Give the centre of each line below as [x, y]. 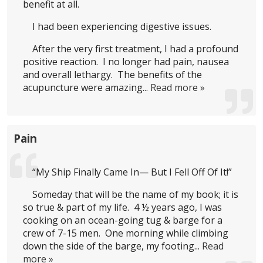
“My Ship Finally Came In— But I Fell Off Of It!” [132, 172]
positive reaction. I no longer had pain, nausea [126, 61]
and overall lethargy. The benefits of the [113, 74]
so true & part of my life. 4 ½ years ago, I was [123, 208]
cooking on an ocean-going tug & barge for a [123, 220]
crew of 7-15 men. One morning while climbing [126, 233]
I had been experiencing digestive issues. [122, 26]
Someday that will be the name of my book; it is [136, 195]
